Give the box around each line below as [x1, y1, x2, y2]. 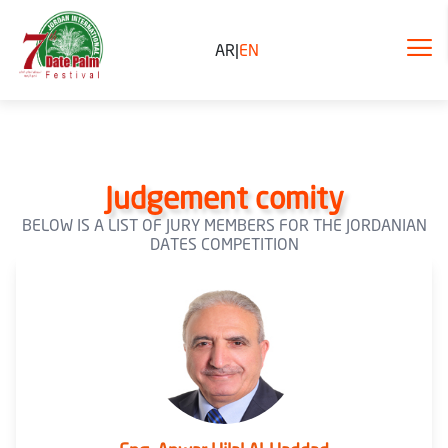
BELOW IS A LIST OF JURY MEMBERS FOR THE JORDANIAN [21, 215, 427, 235]
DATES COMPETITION [149, 234, 299, 254]
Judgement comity [104, 180, 344, 216]
